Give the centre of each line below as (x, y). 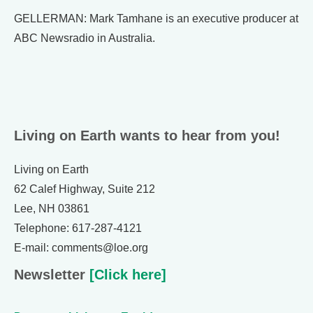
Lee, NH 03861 (52, 209)
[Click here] (126, 275)
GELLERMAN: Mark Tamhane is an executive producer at (156, 19)
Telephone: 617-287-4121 (78, 228)
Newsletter (50, 275)
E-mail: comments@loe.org (81, 248)
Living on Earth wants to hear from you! (147, 136)
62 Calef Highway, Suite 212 (85, 189)
